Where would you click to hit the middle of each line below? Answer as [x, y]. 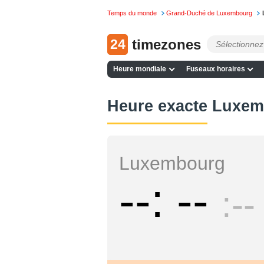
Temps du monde [132, 13]
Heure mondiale [140, 69]
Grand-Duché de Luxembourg [209, 13]
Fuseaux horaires [215, 69]
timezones [166, 44]
